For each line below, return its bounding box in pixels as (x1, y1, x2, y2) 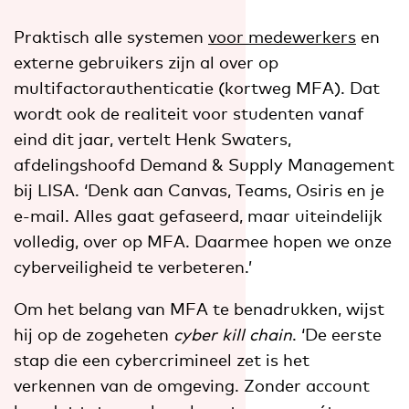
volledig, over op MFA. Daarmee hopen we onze (14, 230, 392, 251)
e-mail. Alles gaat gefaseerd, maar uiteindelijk (14, 204, 383, 225)
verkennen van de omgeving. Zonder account (14, 374, 370, 395)
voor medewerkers (208, 26, 356, 47)
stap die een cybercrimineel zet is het (14, 349, 309, 370)
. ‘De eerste (292, 323, 382, 344)
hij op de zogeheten (14, 323, 173, 344)
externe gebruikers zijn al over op (14, 51, 278, 72)
